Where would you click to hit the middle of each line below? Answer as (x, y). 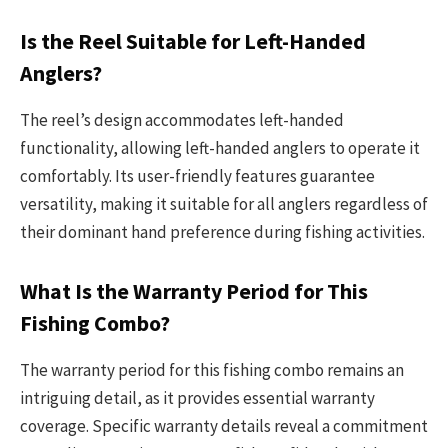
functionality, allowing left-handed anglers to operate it (220, 148)
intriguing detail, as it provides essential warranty (197, 398)
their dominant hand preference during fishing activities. (222, 232)
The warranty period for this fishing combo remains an (212, 370)
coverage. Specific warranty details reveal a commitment (224, 426)
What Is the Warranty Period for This (194, 291)
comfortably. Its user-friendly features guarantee (197, 176)
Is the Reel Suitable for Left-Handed (193, 41)
